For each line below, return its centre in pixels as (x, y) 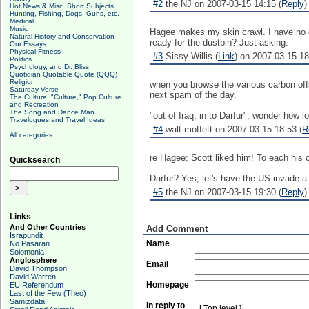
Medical (22, 21)
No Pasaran (30, 243)
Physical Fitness (35, 51)
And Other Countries (48, 227)
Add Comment (177, 229)
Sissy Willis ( (190, 56)
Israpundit (26, 235)
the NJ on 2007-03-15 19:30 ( (222, 192)
